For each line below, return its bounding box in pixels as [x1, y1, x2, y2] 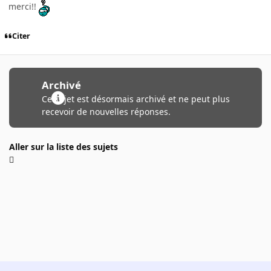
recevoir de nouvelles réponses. [41, 105, 171, 117]
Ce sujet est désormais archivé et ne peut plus [41, 93, 230, 105]
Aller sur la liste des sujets [9, 140, 118, 152]
